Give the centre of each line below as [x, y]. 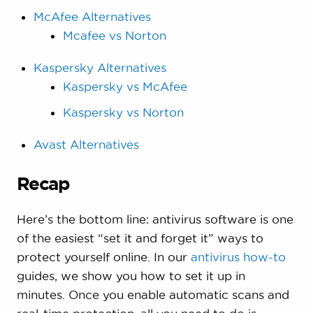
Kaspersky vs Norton [124, 112]
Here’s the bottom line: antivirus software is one [155, 219]
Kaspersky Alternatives [100, 68]
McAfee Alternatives [92, 17]
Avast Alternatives [86, 145]
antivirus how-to [238, 256]
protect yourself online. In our [103, 256]
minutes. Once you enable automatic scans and [153, 294]
